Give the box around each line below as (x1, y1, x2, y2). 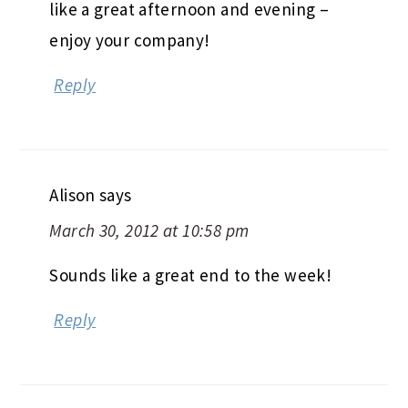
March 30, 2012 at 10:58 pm (49, 219, 250, 241)
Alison (49, 183, 96, 206)
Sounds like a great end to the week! (49, 263, 332, 286)
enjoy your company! (49, 28, 210, 51)
